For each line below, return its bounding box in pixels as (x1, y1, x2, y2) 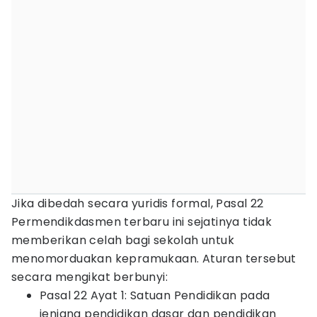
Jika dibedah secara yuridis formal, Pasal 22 (11, 195, 264, 212)
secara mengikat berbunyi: (11, 269, 168, 285)
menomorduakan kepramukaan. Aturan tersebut (11, 250, 296, 267)
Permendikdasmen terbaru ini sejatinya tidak (11, 214, 272, 230)
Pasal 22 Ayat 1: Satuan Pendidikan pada (40, 287, 270, 304)
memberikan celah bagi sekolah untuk (11, 232, 234, 248)
